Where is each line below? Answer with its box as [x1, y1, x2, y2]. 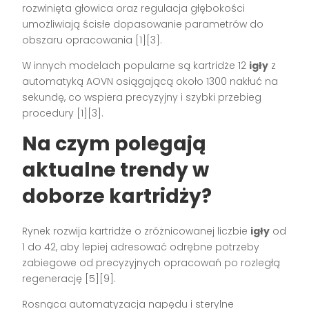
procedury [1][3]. [22, 106, 104, 120]
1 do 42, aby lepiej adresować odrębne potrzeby [22, 239, 260, 254]
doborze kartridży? [22, 182, 212, 210]
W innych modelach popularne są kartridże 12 [22, 58, 250, 72]
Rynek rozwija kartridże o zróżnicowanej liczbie [22, 223, 251, 238]
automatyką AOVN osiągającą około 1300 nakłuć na [22, 74, 279, 88]
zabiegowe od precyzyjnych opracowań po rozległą [22, 255, 281, 270]
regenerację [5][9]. [22, 271, 117, 286]
